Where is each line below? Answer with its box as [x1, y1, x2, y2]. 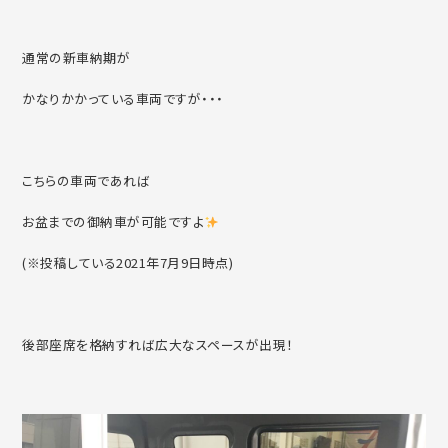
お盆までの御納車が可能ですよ [22, 212, 205, 232]
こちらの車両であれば [22, 171, 151, 191]
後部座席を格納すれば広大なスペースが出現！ [22, 335, 294, 355]
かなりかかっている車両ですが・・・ [22, 89, 224, 109]
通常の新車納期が [22, 48, 131, 68]
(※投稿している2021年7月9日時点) [22, 253, 234, 273]
